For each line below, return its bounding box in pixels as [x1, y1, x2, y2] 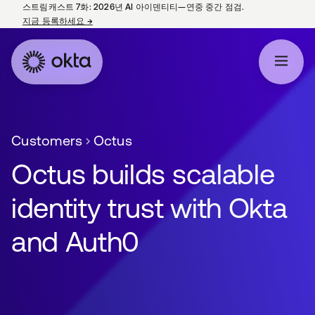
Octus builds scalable [11, 158, 275, 190]
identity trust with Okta [11, 192, 288, 224]
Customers [11, 132, 83, 148]
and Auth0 [11, 226, 140, 257]
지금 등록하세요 [22, 16, 87, 26]
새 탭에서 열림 [92, 16, 149, 26]
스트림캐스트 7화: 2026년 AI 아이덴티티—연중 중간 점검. [22, 2, 245, 12]
